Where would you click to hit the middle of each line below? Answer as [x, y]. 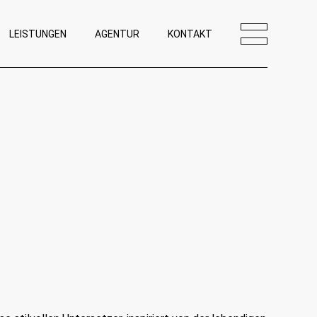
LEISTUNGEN [38, 34]
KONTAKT [190, 34]
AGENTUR [117, 34]
